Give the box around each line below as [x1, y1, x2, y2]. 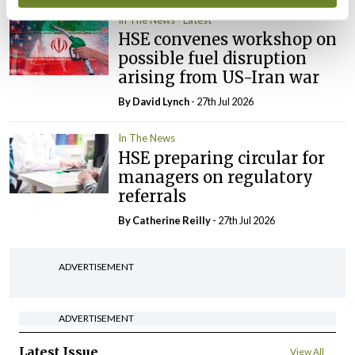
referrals [118, 185, 187, 206]
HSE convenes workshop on [118, 29, 338, 50]
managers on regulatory [118, 166, 314, 187]
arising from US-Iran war [118, 67, 320, 88]
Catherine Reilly [132, 213, 212, 227]
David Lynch [132, 95, 190, 109]
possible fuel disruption [118, 48, 307, 69]
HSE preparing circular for [118, 147, 326, 168]
